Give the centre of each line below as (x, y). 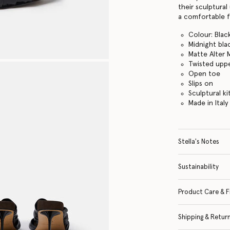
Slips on (201, 83)
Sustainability (199, 167)
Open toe (205, 74)
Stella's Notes (199, 142)
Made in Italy (208, 103)
